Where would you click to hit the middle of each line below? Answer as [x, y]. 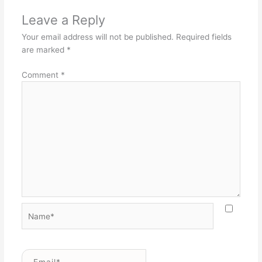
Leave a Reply [63, 20]
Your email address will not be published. [97, 37]
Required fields [204, 37]
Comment [41, 75]
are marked [44, 50]
